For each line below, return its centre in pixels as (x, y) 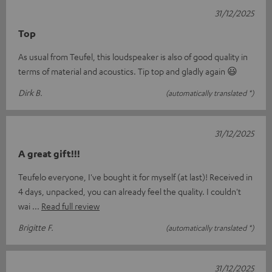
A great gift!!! (49, 154)
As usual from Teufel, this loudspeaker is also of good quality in (133, 57)
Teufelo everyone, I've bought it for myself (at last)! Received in (135, 177)
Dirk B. (30, 93)
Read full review (70, 206)
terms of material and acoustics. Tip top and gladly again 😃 (128, 71)
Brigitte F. (36, 227)
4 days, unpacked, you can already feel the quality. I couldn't (130, 192)
